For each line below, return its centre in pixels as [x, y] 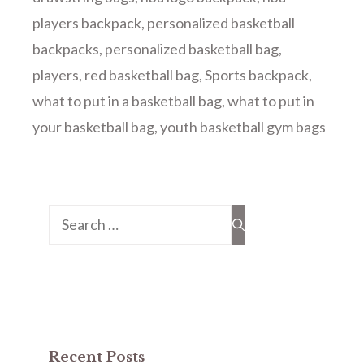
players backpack [87, 23]
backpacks [66, 49]
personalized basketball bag [192, 49]
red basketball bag [142, 75]
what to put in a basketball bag [127, 101]
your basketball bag [93, 127]
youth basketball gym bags [243, 127]
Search [70, 215]
